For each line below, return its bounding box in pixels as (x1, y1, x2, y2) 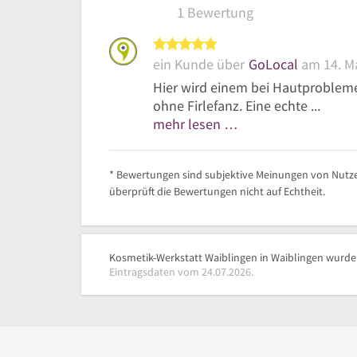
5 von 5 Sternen (224, 36, 318, 55)
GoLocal (249, 55, 298, 74)
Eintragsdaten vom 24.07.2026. (109, 265, 253, 280)
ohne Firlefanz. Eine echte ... (153, 96, 320, 116)
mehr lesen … (153, 115, 238, 134)
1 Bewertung (176, 3, 253, 22)
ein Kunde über (153, 55, 245, 74)
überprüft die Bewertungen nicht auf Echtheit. (109, 184, 325, 199)
